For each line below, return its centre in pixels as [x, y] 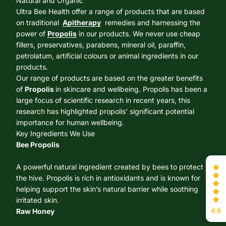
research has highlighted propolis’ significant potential [105, 111]
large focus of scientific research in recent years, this [103, 100]
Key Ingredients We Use [55, 134]
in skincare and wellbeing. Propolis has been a [131, 89]
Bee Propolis [38, 145]
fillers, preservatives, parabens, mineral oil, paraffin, [101, 45]
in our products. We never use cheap [138, 34]
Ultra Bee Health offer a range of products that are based [110, 12]
